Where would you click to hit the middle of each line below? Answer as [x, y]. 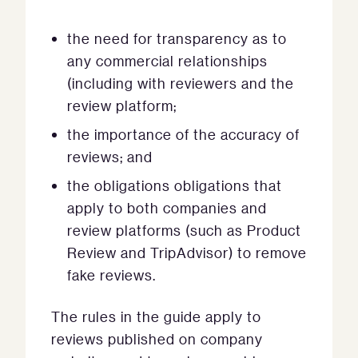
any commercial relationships [167, 61]
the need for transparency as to [177, 39]
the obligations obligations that [175, 186]
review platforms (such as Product [184, 231]
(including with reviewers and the [181, 84]
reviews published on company [157, 339]
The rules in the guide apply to [156, 317]
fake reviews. [111, 275]
